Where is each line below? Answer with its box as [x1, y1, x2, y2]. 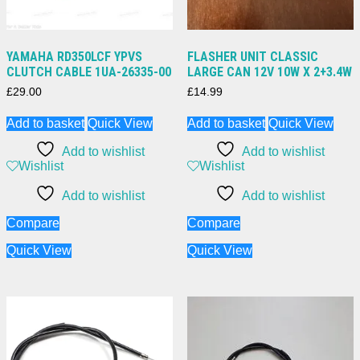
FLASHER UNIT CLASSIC [186, 49, 318, 65]
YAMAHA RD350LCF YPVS [6, 49, 142, 65]
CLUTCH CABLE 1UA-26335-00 [6, 64, 171, 80]
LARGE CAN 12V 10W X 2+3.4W [186, 64, 352, 80]
